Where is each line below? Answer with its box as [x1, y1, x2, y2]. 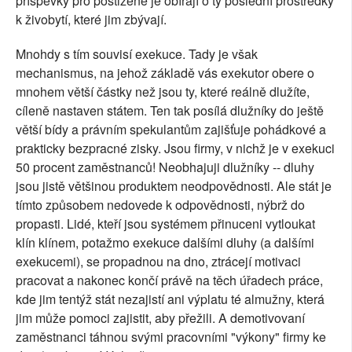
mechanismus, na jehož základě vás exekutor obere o [16, 64, 314, 82]
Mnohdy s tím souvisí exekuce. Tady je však [16, 45, 258, 64]
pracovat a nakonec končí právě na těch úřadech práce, [16, 271, 323, 290]
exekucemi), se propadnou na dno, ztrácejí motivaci [16, 252, 301, 271]
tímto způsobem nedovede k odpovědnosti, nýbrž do [16, 196, 305, 214]
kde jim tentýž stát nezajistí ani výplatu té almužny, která [16, 290, 324, 309]
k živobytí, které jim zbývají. [16, 10, 167, 29]
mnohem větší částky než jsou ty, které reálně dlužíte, [16, 82, 310, 101]
